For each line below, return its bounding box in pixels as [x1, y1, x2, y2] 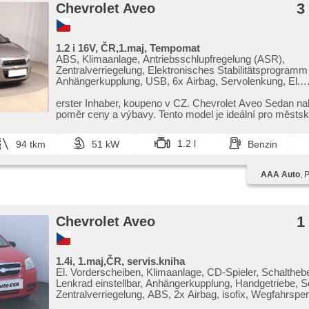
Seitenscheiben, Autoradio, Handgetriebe [56, 86, 239, 98]
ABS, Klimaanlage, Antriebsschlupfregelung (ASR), [56, 53, 285, 65]
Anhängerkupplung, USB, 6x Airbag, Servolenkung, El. [56, 75, 300, 87]
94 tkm [15, 139, 46, 150]
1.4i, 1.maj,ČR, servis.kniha [56, 255, 185, 267]
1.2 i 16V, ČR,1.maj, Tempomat [56, 42, 200, 54]
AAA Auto [261, 170, 300, 179]
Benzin [247, 139, 277, 150]
